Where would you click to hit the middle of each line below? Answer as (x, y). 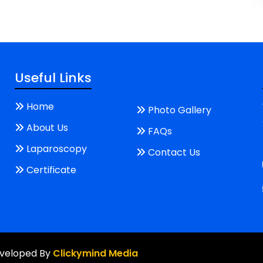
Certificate (52, 170)
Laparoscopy (57, 149)
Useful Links (53, 77)
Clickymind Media (95, 253)
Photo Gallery (179, 110)
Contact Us (174, 152)
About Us (48, 127)
